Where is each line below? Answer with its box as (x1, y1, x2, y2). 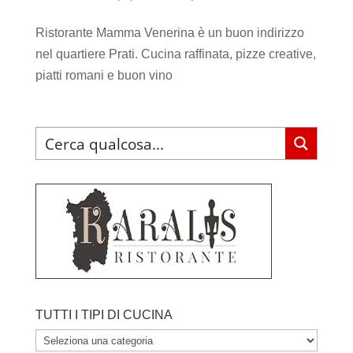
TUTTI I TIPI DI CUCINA (35, 307, 173, 321)
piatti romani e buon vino (35, 68, 173, 82)
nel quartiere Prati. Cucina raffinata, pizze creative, (35, 46, 316, 61)
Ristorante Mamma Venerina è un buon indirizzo (35, 25, 304, 39)
